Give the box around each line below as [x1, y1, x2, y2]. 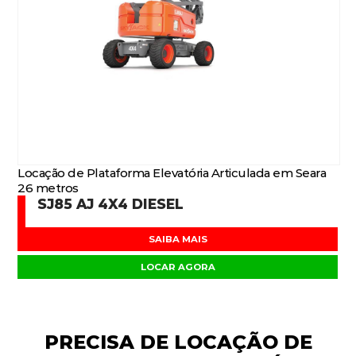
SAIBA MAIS [149, 234, 207, 245]
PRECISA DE [44, 331, 174, 354]
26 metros [17, 180, 79, 195]
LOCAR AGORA [141, 261, 215, 273]
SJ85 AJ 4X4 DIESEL [37, 195, 184, 212]
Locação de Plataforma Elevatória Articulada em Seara [17, 165, 327, 180]
